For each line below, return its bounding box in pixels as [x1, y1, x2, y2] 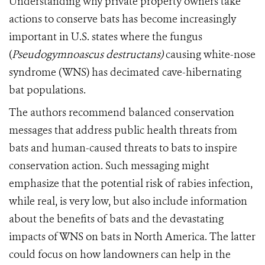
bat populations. [9, 83, 86, 98]
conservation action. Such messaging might [9, 159, 209, 173]
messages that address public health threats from [9, 123, 237, 138]
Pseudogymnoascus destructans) [12, 47, 163, 62]
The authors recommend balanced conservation [9, 105, 234, 120]
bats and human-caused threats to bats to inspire [9, 141, 237, 156]
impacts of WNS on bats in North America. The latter [9, 230, 256, 244]
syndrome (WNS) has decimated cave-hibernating [9, 65, 241, 80]
